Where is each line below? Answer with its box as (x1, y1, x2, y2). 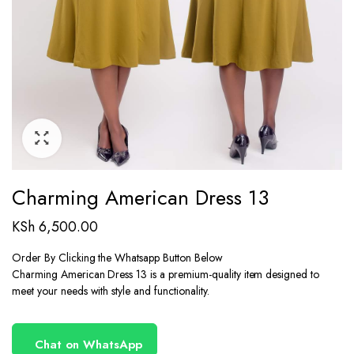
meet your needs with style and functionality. (12, 282, 209, 299)
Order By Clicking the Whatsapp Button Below (12, 249, 223, 265)
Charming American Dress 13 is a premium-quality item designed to (12, 265, 320, 282)
